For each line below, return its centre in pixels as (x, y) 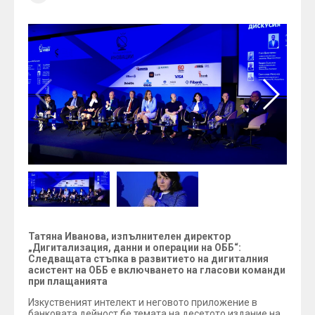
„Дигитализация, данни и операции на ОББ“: (135, 247)
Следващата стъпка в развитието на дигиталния (148, 259)
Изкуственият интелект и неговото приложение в (143, 302)
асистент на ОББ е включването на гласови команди (157, 270)
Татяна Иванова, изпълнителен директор (129, 236)
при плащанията (68, 281)
